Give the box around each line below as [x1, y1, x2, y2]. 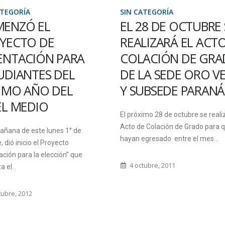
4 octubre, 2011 [128, 161, 175, 170]
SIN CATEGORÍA [120, 7, 173, 17]
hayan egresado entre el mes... [120, 135, 218, 143]
